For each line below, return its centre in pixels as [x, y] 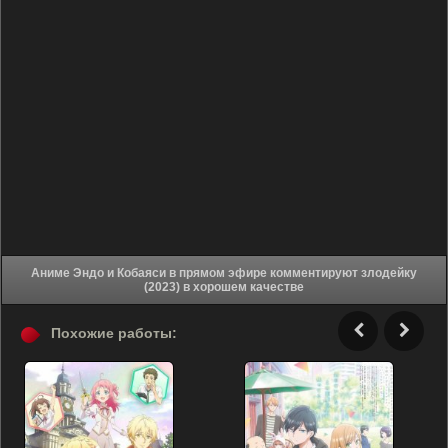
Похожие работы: [114, 333]
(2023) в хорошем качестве [243, 287]
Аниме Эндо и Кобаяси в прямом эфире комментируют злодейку [52, 273]
